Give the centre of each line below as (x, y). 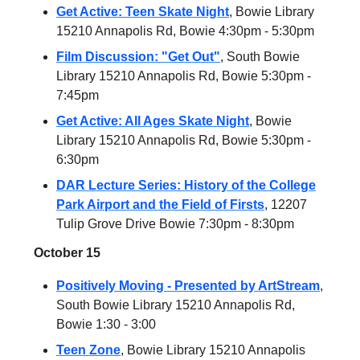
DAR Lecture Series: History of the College (186, 185)
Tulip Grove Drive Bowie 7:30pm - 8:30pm (175, 223)
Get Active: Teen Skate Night (143, 11)
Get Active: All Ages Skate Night (153, 121)
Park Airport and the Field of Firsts (160, 204)
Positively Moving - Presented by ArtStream (188, 285)
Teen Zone (88, 350)
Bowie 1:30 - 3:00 (106, 324)
